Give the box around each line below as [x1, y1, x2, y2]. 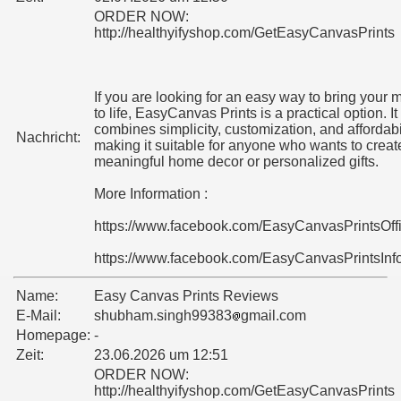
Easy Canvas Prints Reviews [94, 288, 278, 304]
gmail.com [241, 308, 306, 324]
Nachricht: [16, 130, 81, 146]
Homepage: [16, 328, 90, 344]
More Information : [94, 186, 208, 202]
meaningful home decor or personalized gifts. [94, 154, 379, 170]
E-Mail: [16, 308, 61, 324]
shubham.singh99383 [94, 308, 232, 324]
